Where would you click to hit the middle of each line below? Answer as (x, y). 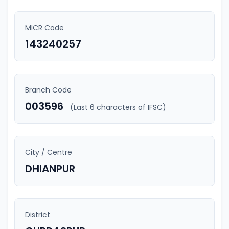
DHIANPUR (50, 169)
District (38, 215)
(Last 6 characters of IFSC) (118, 107)
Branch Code (48, 90)
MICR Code (44, 28)
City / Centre (49, 152)
